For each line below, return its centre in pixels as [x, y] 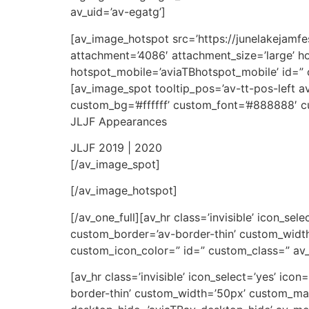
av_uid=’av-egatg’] [118, 12]
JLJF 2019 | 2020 [116, 148]
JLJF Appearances [119, 121]
